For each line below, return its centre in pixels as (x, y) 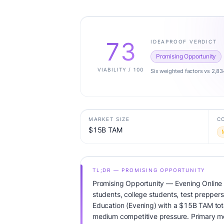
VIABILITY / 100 (120, 69)
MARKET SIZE (109, 119)
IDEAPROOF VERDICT (184, 41)
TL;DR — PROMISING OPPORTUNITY (149, 170)
